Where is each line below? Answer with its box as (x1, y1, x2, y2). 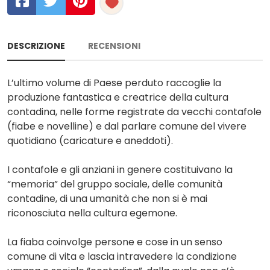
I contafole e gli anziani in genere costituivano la (7, 163, 233, 177)
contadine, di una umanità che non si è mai (7, 192, 207, 206)
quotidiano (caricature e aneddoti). (7, 134, 173, 148)
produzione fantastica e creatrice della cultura (7, 90, 228, 104)
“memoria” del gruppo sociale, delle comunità (7, 177, 222, 191)
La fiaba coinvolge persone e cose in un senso (7, 235, 222, 249)
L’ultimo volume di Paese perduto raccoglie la (7, 76, 221, 90)
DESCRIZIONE (7, 40, 65, 52)
